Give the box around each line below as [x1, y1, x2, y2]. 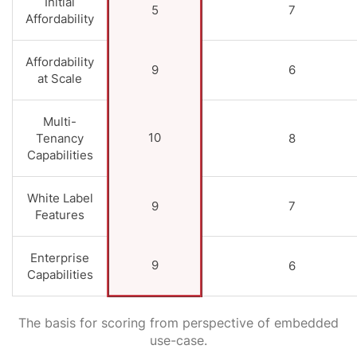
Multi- [43, 113, 76, 129]
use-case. [150, 331, 207, 348]
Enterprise [30, 249, 89, 265]
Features [35, 206, 84, 222]
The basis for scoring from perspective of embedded [18, 314, 339, 331]
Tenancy [36, 130, 84, 146]
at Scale [37, 70, 82, 86]
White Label [26, 190, 93, 206]
